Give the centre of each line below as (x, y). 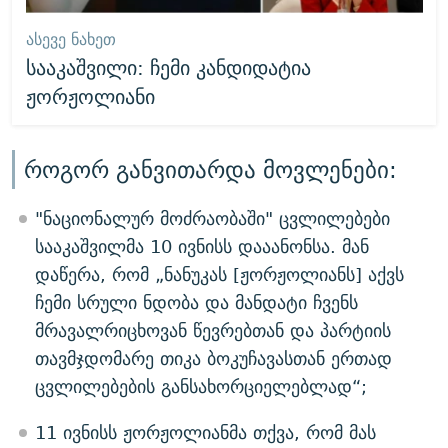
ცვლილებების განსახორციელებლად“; (200, 386)
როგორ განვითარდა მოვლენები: (210, 169)
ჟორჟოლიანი (90, 97)
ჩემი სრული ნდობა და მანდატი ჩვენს (196, 302)
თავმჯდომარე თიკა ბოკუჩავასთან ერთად (213, 358)
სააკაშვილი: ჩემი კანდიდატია (168, 68)
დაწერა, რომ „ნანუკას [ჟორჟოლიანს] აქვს (219, 274)
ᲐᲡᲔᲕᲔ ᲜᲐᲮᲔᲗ (70, 40)
